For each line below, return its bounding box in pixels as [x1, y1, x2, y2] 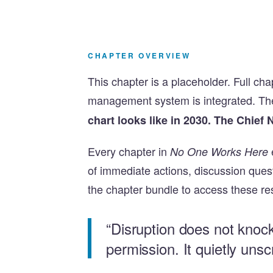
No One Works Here [170, 144, 268, 160]
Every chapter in [88, 143, 170, 160]
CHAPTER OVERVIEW [88, 50, 191, 62]
